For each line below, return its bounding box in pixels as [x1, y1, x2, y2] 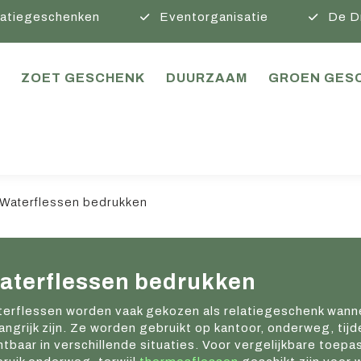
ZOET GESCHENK [20, 70, 145, 85]
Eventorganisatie [159, 10, 268, 23]
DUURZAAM [165, 70, 247, 85]
